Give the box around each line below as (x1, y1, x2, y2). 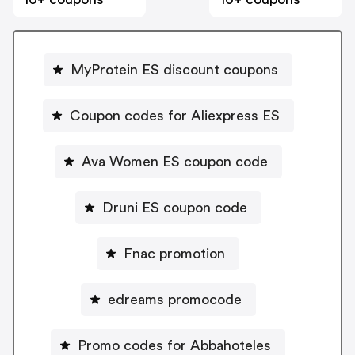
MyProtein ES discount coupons (71, 62, 278, 77)
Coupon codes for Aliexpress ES (69, 108, 280, 123)
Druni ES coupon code (101, 200, 247, 215)
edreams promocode (107, 292, 242, 307)
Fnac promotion (124, 246, 225, 261)
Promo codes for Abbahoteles (78, 338, 271, 353)
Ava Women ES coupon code (81, 154, 268, 169)
